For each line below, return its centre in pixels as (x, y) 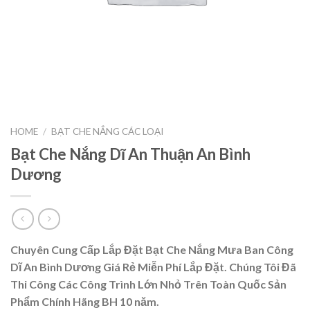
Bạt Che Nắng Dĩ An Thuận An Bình (130, 154)
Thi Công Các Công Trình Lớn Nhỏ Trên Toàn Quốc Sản (148, 284)
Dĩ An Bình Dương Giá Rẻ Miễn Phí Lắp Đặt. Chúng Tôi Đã (153, 267)
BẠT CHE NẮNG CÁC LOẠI (108, 131)
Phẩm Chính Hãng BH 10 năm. (85, 302)
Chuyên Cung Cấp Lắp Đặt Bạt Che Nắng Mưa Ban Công (152, 250)
